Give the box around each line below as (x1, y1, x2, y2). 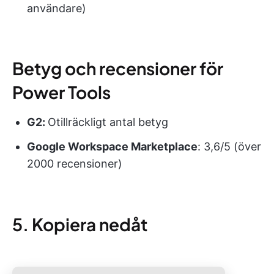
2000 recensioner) (27, 157, 122, 170)
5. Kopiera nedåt (12, 213, 147, 235)
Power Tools (12, 81, 111, 103)
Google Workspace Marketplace (27, 139, 198, 153)
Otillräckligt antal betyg (48, 115, 168, 128)
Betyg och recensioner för (12, 57, 223, 79)
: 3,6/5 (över (198, 139, 261, 153)
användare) (27, 1, 86, 15)
